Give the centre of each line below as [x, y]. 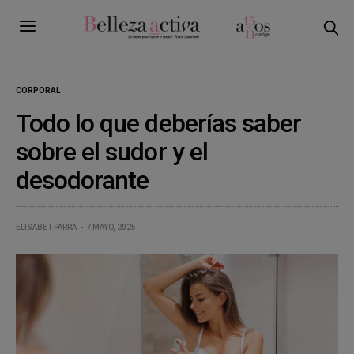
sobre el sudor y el [112, 151]
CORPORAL [38, 90]
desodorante [83, 180]
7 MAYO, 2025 [111, 227]
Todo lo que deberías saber [159, 123]
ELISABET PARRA [46, 227]
